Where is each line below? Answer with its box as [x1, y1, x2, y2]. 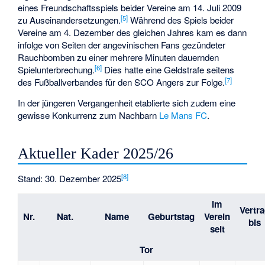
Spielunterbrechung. [18, 63, 95, 76]
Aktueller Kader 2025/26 [18, 144, 174, 162]
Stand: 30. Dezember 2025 [18, 172, 122, 185]
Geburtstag [148, 210, 195, 224]
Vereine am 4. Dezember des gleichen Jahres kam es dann [18, 26, 247, 39]
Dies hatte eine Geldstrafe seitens [102, 63, 235, 76]
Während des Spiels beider [128, 14, 234, 27]
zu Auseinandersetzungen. [18, 14, 121, 27]
